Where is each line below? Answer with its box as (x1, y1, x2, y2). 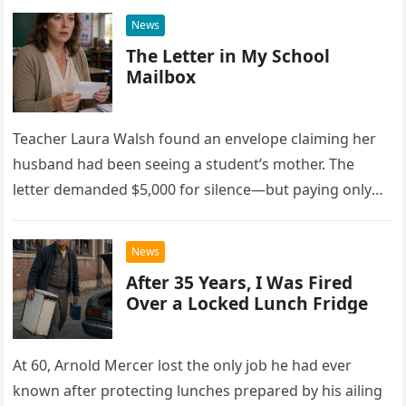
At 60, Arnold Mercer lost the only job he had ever (13, 355, 353, 375)
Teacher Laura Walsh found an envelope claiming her (13, 129, 377, 149)
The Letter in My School (126, 43, 331, 68)
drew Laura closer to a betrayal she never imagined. (13, 205, 369, 225)
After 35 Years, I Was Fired (126, 270, 353, 295)
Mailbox (126, 64, 197, 89)
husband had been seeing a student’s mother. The (13, 154, 355, 174)
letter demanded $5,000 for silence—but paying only (13, 179, 372, 199)
